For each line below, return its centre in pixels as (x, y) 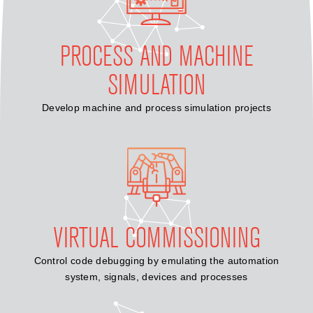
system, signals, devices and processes (156, 276)
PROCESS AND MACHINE (156, 56)
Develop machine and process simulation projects (156, 107)
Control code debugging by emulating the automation (156, 260)
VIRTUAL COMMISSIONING (156, 238)
